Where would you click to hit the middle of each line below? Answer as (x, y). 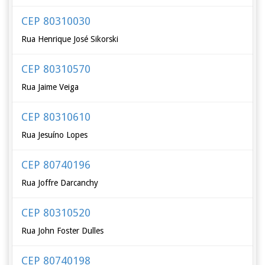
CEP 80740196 (56, 165)
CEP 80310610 (56, 117)
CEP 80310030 (56, 21)
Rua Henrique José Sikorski (70, 39)
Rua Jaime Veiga (50, 87)
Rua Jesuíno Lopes (55, 135)
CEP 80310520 (56, 213)
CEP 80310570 (56, 69)
